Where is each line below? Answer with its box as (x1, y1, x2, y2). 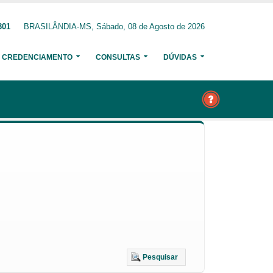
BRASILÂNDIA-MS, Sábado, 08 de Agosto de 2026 (24, 23, 205, 31)
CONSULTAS (96, 53, 140, 62)
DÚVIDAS (163, 53, 197, 62)
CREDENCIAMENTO (2, 53, 73, 62)
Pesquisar (143, 253, 178, 261)
